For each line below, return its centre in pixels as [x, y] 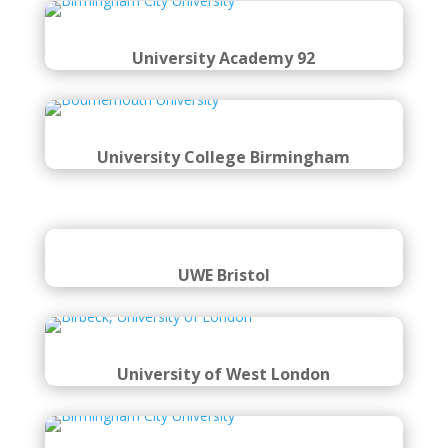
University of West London [224, 374]
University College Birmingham [224, 157]
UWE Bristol [223, 275]
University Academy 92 [224, 58]
